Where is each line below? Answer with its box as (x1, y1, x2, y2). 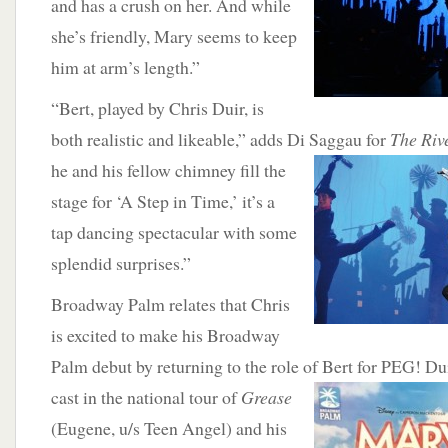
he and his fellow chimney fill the (51, 158, 286, 182)
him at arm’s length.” (51, 55, 200, 79)
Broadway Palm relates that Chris (51, 292, 290, 316)
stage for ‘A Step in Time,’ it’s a (51, 189, 275, 213)
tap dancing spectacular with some (51, 220, 297, 244)
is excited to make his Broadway (51, 323, 280, 347)
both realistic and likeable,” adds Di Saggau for (51, 127, 390, 151)
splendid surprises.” (51, 251, 191, 275)
